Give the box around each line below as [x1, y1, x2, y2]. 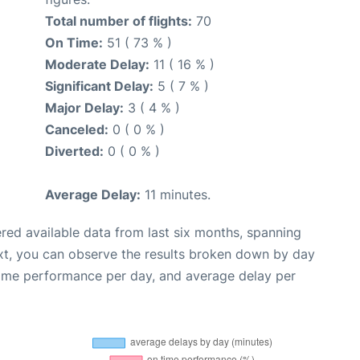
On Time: [45, 34, 103, 51]
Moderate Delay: [45, 55, 149, 72]
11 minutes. [141, 186, 211, 202]
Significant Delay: [45, 77, 153, 94]
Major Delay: [45, 99, 124, 116]
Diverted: [45, 142, 104, 159]
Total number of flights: [45, 12, 192, 29]
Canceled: [45, 121, 108, 137]
